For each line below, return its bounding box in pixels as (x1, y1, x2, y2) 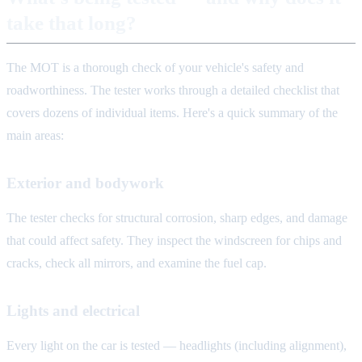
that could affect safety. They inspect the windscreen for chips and (6, 234, 342, 248)
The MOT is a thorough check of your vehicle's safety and (6, 61, 304, 75)
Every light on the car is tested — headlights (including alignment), (6, 339, 347, 353)
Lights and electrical (6, 302, 140, 320)
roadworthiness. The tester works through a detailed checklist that (6, 83, 339, 98)
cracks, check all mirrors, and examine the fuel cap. (6, 256, 267, 271)
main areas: (6, 128, 64, 143)
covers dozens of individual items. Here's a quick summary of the (6, 106, 338, 120)
